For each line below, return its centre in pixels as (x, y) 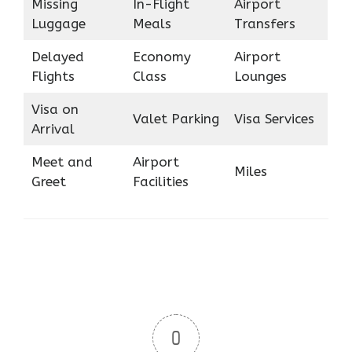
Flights (53, 76)
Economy (161, 56)
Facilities (160, 181)
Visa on (55, 109)
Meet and (62, 161)
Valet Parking (176, 118)
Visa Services (274, 118)
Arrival (53, 128)
